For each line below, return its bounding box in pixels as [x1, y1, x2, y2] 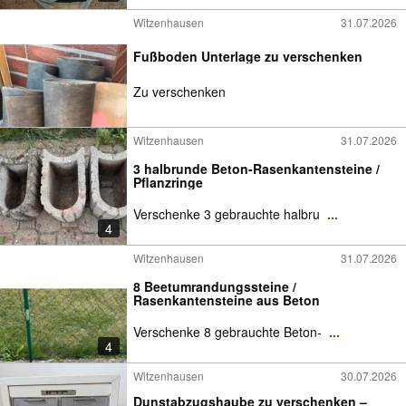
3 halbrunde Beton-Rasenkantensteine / [133, 159, 380, 178]
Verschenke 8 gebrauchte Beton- [133, 323, 325, 341]
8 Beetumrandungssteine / [133, 277, 296, 295]
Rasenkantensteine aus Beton [133, 291, 320, 309]
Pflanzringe [133, 173, 203, 191]
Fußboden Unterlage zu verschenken [133, 46, 362, 65]
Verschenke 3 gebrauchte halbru [133, 205, 324, 223]
